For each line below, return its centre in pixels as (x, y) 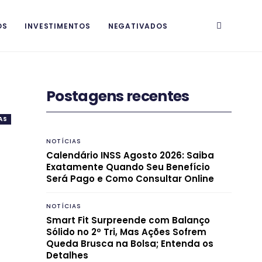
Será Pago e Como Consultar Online (130, 178)
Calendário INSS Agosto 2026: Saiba (130, 155)
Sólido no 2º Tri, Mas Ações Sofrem (126, 232)
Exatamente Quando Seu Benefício (128, 167)
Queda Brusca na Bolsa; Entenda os (130, 243)
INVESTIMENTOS (58, 26)
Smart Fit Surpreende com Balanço (128, 220)
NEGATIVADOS (138, 26)
